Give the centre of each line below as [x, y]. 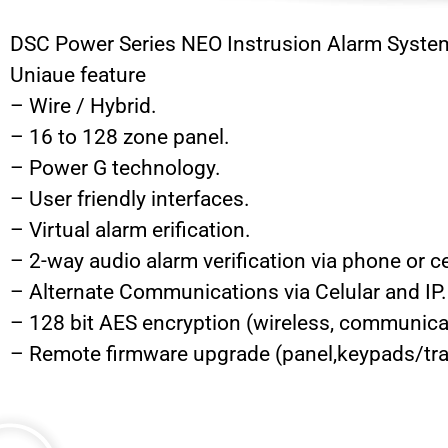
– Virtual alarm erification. [130, 229]
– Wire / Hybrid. [83, 105]
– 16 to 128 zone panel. [120, 136]
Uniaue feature [78, 74]
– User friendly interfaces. [130, 198]
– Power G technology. [115, 167]
